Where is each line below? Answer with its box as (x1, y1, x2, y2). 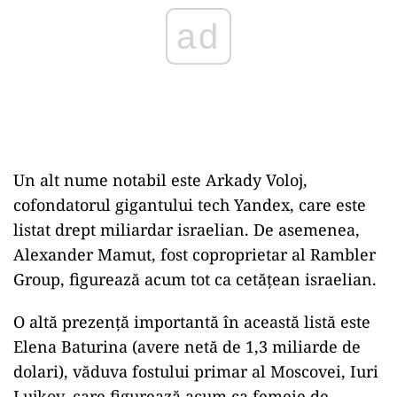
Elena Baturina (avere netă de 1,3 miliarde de (13, 336, 361, 357)
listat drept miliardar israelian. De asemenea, (13, 219, 360, 240)
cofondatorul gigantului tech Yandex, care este (13, 194, 366, 215)
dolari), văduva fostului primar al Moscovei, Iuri (13, 361, 378, 382)
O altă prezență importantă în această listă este (13, 311, 370, 332)
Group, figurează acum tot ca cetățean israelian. (13, 269, 377, 290)
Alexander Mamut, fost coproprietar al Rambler (13, 244, 376, 265)
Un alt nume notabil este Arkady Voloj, (13, 169, 307, 191)
